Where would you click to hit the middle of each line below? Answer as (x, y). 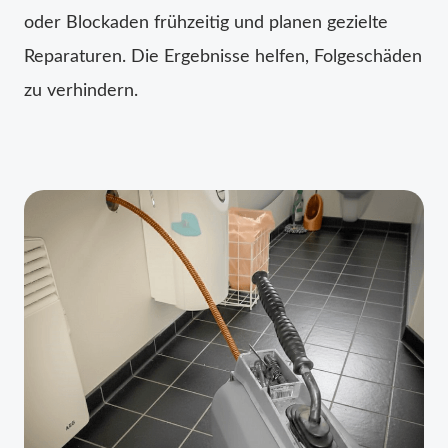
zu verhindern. (81, 90)
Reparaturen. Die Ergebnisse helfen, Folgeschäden (223, 56)
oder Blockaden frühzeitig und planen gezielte (206, 22)
